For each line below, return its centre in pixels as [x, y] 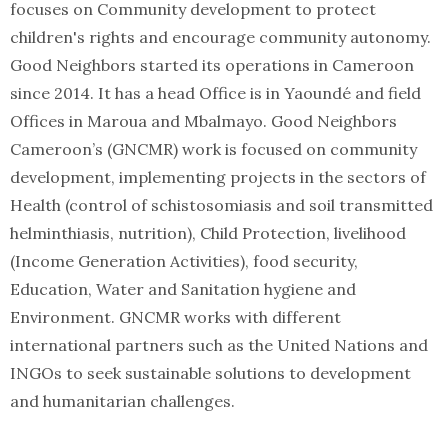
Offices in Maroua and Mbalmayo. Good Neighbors [203, 121]
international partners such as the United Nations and [219, 345]
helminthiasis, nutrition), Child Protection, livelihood [208, 233]
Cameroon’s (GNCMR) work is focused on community [213, 149]
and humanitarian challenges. [122, 401]
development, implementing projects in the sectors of [218, 177]
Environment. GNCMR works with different [175, 317]
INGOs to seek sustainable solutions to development [210, 373]
